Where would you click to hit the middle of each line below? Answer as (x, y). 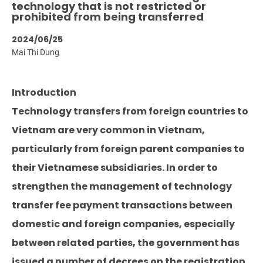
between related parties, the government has (126, 243)
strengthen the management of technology (122, 186)
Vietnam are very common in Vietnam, (108, 130)
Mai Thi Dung (36, 52)
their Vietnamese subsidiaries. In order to (115, 168)
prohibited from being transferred (108, 17)
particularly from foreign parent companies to (128, 149)
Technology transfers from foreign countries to (130, 111)
